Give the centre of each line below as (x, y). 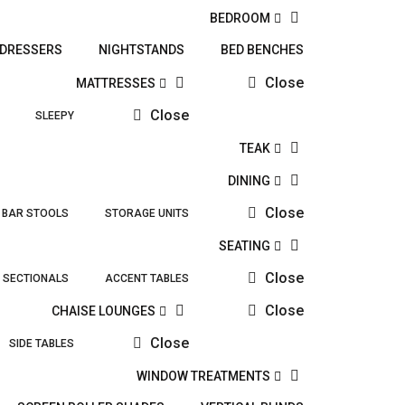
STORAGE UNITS (147, 213)
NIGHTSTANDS (141, 50)
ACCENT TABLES (147, 278)
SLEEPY (55, 116)
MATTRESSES (115, 83)
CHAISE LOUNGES (103, 311)
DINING (249, 181)
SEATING (244, 246)
